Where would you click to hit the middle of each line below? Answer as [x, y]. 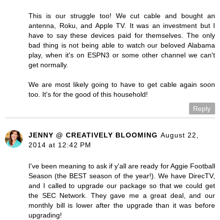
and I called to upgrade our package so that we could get [122, 185]
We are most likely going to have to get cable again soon [122, 84]
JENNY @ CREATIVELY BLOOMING [93, 135]
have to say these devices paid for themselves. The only [122, 35]
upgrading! [45, 215]
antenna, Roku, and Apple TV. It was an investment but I [122, 25]
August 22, [180, 135]
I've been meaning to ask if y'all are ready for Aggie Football [122, 166]
